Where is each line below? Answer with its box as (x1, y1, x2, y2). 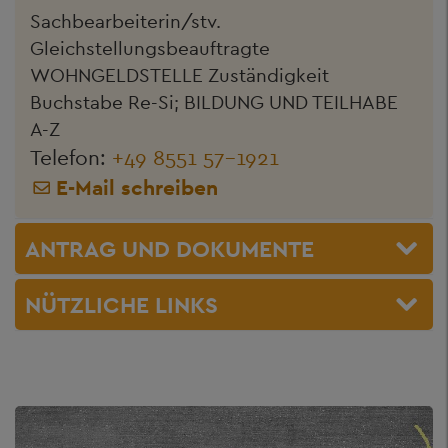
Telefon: (30, 144, 112, 171)
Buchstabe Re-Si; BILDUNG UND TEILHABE (30, 90, 398, 114)
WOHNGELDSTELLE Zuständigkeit (30, 63, 329, 87)
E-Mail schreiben (56, 174, 218, 201)
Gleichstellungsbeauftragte (30, 36, 270, 60)
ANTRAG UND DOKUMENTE (25, 234, 314, 263)
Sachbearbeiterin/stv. (30, 9, 221, 33)
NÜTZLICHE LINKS (25, 290, 218, 319)
